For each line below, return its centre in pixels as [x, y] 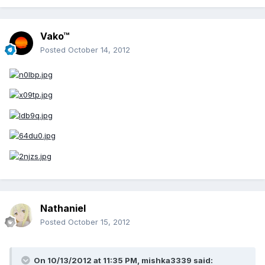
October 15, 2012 [99, 222]
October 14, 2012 [99, 50]
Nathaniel [63, 209]
